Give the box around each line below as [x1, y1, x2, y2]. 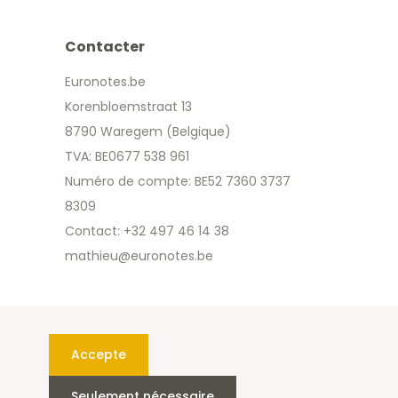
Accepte [71, 346, 126, 363]
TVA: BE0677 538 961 [65, 147, 189, 165]
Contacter [65, 36, 145, 57]
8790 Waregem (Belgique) [65, 122, 231, 140]
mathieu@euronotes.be [65, 246, 213, 265]
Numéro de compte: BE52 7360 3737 [65, 171, 291, 190]
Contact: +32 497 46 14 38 [65, 221, 229, 240]
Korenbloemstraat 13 [65, 97, 192, 115]
